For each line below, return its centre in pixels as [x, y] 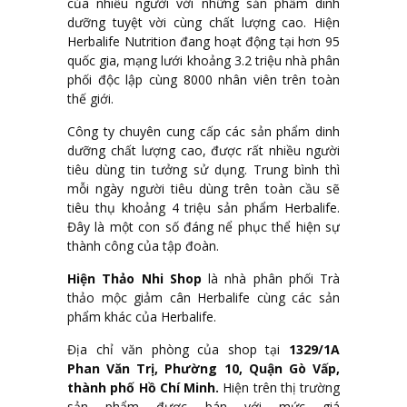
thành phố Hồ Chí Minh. [143, 388]
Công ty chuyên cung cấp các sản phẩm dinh [203, 132]
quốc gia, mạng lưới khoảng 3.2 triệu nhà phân [203, 61]
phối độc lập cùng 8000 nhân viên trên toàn [203, 80]
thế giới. [90, 99]
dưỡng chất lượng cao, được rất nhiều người [203, 151]
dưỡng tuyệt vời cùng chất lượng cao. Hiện [203, 23]
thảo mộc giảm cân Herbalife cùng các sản [203, 298]
